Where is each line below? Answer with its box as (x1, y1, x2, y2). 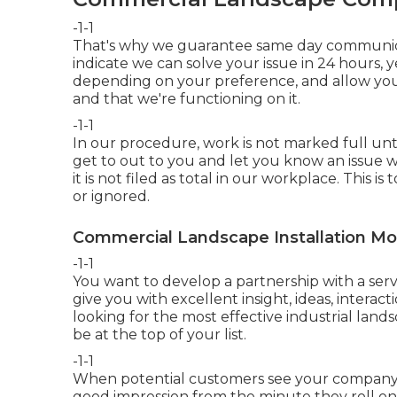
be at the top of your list (73, 325, 244, 343)
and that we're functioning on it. (73, 90, 300, 107)
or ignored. (73, 187, 150, 205)
